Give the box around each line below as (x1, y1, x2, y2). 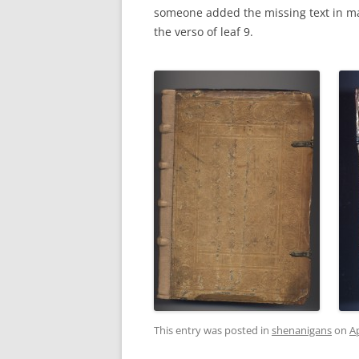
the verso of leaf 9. (154, 24, 253, 39)
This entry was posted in (154, 323, 272, 337)
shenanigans (272, 323, 332, 337)
